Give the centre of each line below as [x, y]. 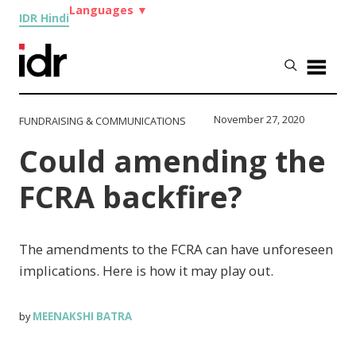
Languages [103, 10]
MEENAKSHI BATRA [83, 316]
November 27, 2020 [259, 119]
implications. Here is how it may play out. [147, 270]
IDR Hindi [44, 18]
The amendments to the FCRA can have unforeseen [176, 249]
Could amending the [173, 161]
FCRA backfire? [131, 196]
